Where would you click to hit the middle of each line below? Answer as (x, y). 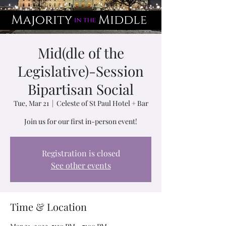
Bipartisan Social (81, 89)
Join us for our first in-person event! (81, 121)
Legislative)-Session (81, 71)
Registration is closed (81, 153)
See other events (81, 165)
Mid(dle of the (81, 53)
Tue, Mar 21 (31, 103)
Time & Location (48, 207)
